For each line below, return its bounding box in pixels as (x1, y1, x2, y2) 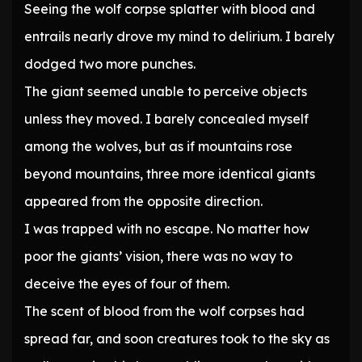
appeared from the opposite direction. (24, 193, 263, 210)
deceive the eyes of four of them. (24, 276, 229, 293)
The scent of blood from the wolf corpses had (24, 303, 305, 320)
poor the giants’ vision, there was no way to (24, 248, 293, 265)
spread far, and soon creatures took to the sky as (24, 330, 330, 347)
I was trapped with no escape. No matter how (24, 221, 309, 238)
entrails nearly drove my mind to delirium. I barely (24, 28, 335, 45)
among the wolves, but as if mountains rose (24, 138, 293, 155)
